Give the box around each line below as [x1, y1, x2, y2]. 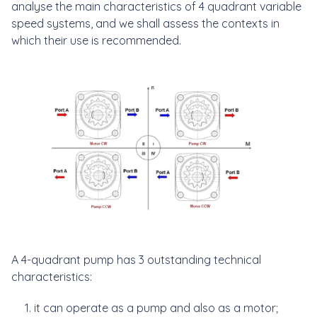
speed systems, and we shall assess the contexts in [11, 16, 279, 30]
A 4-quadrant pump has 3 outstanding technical [11, 252, 261, 267]
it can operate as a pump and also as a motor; [34, 300, 278, 315]
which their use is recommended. [11, 33, 184, 47]
